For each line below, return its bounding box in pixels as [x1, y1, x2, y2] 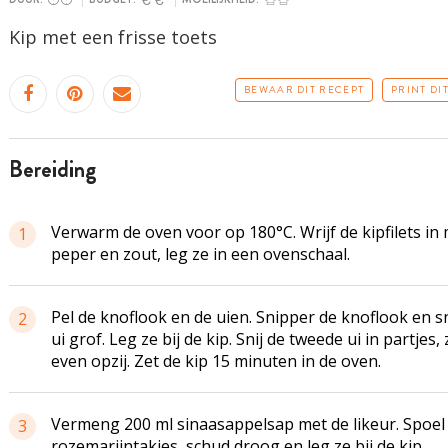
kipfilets [361, 221, 421, 243]
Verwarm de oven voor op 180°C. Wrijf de [50, 221, 362, 243]
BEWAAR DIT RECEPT [244, 82, 365, 97]
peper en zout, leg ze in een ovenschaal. [50, 243, 350, 265]
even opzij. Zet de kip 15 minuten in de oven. [50, 350, 381, 372]
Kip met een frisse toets [8, 25, 217, 49]
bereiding [22, 153, 97, 186]
